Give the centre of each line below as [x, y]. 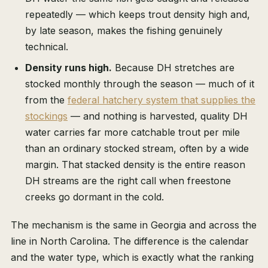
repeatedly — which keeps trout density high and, [138, 15]
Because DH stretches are [173, 68]
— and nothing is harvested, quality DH [158, 116]
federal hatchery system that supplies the [162, 100]
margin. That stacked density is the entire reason [135, 165]
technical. [47, 47]
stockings [46, 116]
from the [46, 100]
